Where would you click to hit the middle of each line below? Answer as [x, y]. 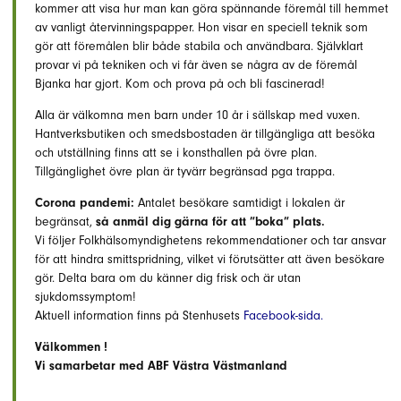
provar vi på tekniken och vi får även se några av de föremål [196, 65]
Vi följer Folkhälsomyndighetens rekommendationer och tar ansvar [210, 240]
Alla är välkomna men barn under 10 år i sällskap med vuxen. [197, 115]
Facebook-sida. [283, 316]
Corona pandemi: [85, 203]
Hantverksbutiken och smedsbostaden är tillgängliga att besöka [205, 134]
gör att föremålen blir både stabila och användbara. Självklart [199, 46]
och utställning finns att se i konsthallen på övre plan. [176, 153]
